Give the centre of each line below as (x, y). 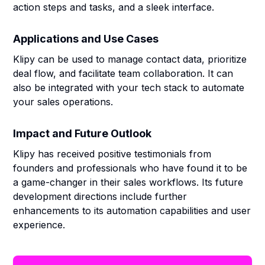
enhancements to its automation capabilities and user (132, 211)
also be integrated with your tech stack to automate (129, 88)
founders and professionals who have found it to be (130, 168)
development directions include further (100, 196)
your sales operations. (63, 102)
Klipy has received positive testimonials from (112, 154)
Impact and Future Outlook (83, 133)
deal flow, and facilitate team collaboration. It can (123, 73)
